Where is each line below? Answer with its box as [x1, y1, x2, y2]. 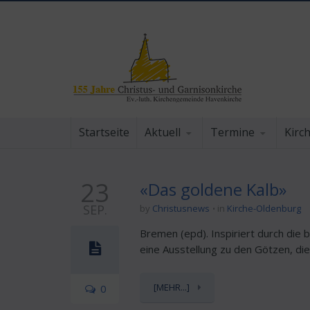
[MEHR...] [154, 281, 192, 293]
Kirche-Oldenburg [227, 202, 301, 215]
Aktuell [144, 125, 181, 140]
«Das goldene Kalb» [140, 178, 286, 201]
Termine [210, 125, 255, 140]
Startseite [78, 125, 129, 140]
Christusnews [152, 202, 210, 215]
